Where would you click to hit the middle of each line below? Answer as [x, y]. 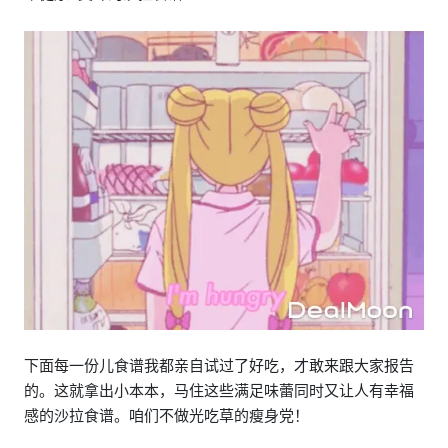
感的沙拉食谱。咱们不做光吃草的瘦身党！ [166, 415]
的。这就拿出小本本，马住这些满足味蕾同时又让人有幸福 [219, 390]
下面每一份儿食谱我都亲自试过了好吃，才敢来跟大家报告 [219, 365]
